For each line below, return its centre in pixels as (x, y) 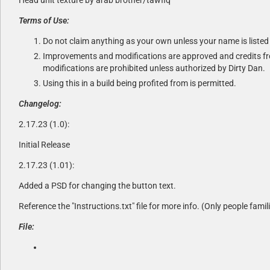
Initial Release (44, 144)
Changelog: (40, 103)
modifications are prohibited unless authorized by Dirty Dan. (154, 68)
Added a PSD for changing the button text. (97, 185)
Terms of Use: (44, 20)
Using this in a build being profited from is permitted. (140, 83)
